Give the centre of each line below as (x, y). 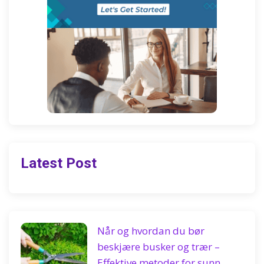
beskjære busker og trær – (159, 247)
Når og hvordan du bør (151, 231)
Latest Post (59, 163)
